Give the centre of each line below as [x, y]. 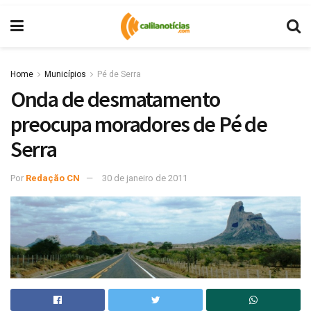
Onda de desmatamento [115, 99]
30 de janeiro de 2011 [145, 178]
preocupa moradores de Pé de [139, 124]
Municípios [65, 74]
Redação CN [53, 178]
